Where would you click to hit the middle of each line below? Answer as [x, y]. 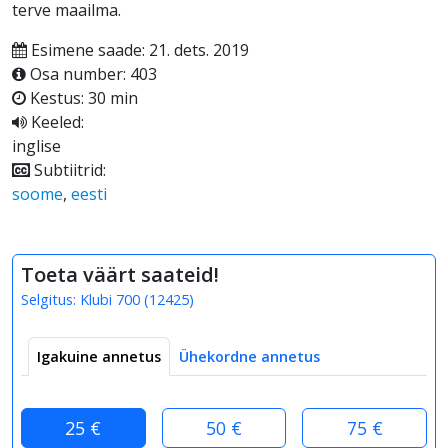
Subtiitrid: [68, 169]
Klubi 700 [110, 299]
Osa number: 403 [91, 73]
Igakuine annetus [99, 356]
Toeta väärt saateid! [120, 274]
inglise [36, 145]
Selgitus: [50, 299]
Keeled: [55, 121]
